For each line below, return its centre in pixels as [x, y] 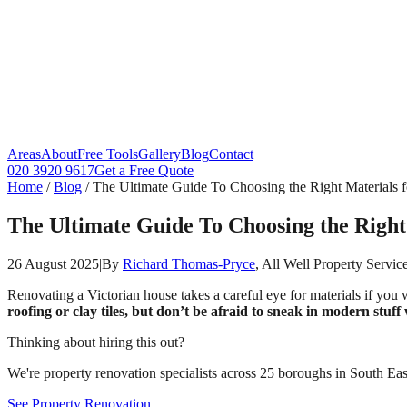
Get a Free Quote [144, 170]
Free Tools [108, 154]
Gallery [159, 154]
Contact [231, 154]
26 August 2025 [53, 263]
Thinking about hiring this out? [96, 342]
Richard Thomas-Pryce [189, 263]
